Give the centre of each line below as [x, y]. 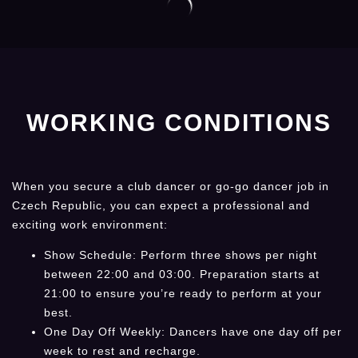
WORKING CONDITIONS [179, 122]
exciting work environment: [90, 224]
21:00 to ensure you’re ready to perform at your [183, 294]
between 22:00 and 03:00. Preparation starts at [182, 274]
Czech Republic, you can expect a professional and [161, 205]
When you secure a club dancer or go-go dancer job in [171, 186]
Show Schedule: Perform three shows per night [181, 255]
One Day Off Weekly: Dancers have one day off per [193, 332]
